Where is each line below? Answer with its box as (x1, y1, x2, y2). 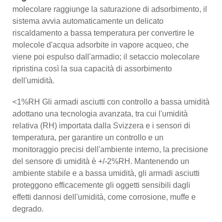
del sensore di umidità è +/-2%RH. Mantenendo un (12, 157, 189, 166)
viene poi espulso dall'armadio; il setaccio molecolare (12, 52, 200, 61)
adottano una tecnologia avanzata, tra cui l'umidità (12, 109, 188, 118)
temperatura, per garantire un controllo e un (12, 133, 164, 142)
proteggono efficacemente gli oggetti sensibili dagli (12, 180, 190, 189)
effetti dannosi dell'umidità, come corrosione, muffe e (12, 192, 196, 201)
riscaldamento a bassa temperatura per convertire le (12, 28, 194, 37)
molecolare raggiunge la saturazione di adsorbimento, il (12, 4, 207, 13)
